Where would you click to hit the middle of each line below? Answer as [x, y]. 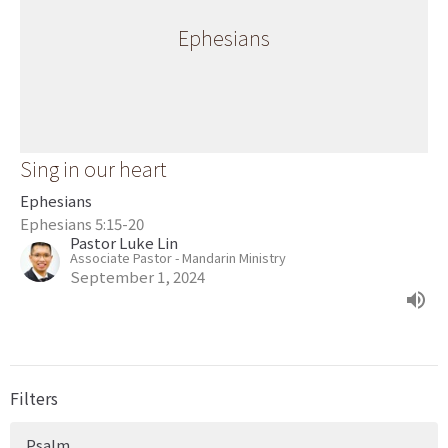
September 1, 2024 [137, 276]
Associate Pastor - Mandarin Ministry [178, 257]
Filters [34, 398]
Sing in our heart [93, 168]
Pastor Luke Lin [124, 242]
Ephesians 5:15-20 [82, 223]
